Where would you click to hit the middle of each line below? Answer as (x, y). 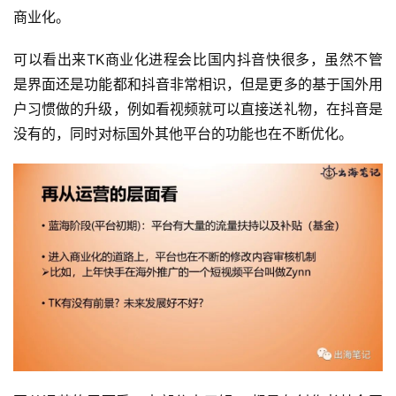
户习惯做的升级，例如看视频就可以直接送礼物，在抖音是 (198, 108)
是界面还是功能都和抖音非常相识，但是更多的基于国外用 (198, 84)
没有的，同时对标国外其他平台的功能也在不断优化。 (183, 133)
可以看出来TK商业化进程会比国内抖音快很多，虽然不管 (198, 59)
